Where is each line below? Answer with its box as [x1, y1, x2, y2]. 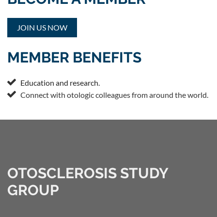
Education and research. [20, 78, 100, 88]
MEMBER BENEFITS [7, 48, 141, 66]
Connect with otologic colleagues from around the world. [20, 90, 208, 100]
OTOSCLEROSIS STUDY [7, 165, 168, 182]
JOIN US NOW [17, 22, 67, 32]
